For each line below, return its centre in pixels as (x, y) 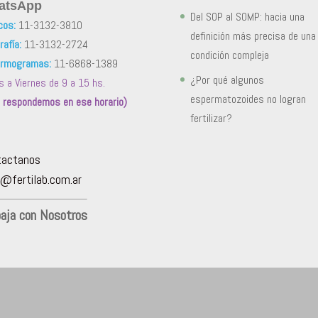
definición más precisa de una (253, 35)
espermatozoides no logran (248, 99)
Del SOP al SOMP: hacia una (247, 16)
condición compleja (229, 55)
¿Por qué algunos (227, 79)
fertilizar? (211, 118)
